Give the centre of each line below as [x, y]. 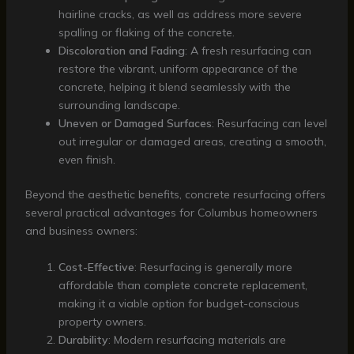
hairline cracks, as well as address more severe [180, 15]
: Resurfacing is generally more [213, 267]
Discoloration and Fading [121, 51]
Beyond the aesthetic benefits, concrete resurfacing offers [175, 195]
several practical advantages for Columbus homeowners [171, 213]
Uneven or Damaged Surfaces [135, 124]
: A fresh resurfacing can [248, 51]
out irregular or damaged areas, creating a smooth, [192, 142]
